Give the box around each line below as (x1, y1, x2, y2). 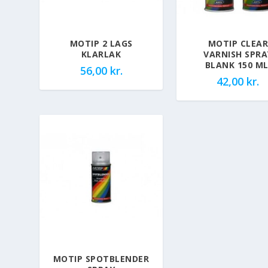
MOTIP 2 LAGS (69, 37, 133, 49)
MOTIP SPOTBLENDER (53, 253, 150, 265)
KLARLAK (81, 48, 121, 60)
